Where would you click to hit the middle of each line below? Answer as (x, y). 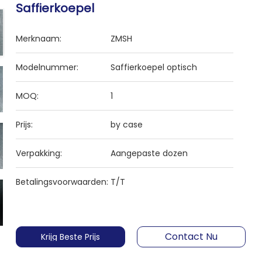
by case (127, 125)
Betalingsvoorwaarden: (62, 182)
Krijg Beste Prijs (70, 237)
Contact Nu (191, 237)
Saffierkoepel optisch (154, 67)
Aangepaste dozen (149, 153)
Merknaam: (39, 39)
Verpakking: (39, 153)
